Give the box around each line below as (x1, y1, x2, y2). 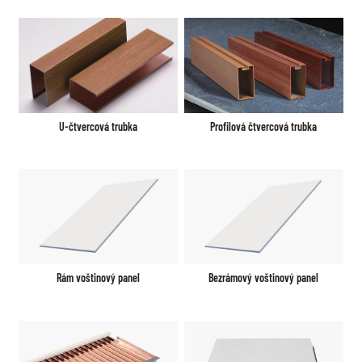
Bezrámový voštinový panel (208, 271, 319, 285)
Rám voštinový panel (57, 271, 141, 285)
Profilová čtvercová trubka (210, 119, 318, 133)
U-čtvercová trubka (59, 119, 138, 133)
